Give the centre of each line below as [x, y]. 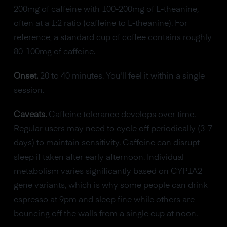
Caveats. [30, 115]
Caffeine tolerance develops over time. [121, 115]
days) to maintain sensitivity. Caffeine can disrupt [106, 143]
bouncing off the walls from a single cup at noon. [105, 214]
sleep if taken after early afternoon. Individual [99, 158]
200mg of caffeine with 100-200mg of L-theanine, [106, 10]
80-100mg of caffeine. [54, 52]
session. [29, 91]
